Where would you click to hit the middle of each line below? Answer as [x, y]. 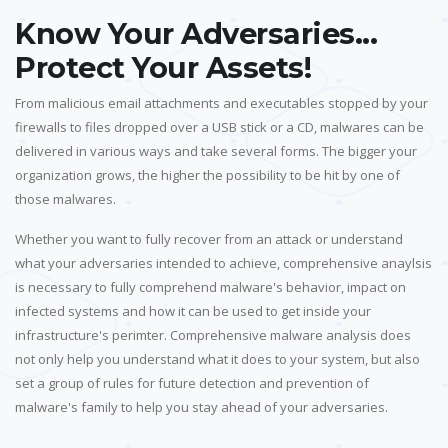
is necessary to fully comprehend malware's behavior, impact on [210, 287]
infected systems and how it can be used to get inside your [193, 311]
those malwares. [65, 199]
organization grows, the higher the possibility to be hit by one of [207, 175]
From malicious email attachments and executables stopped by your [221, 103]
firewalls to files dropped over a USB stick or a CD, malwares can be [219, 127]
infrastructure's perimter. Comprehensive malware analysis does [213, 335]
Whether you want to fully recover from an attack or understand [209, 239]
